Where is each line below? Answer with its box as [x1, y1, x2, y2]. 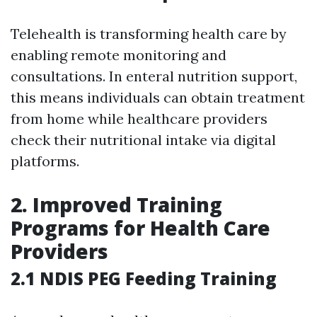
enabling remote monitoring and [11, 46, 226, 64]
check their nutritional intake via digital [11, 131, 276, 149]
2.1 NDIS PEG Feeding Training [11, 267, 277, 291]
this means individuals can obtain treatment [11, 88, 305, 107]
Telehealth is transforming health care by [11, 25, 287, 43]
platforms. [11, 152, 79, 171]
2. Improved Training [11, 191, 222, 219]
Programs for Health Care [11, 214, 270, 242]
